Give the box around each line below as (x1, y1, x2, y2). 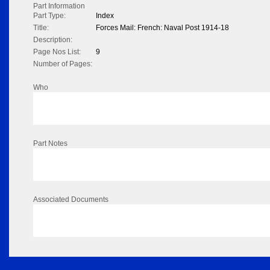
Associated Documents (33, 195, 108, 204)
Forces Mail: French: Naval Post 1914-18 (96, 24, 229, 33)
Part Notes (33, 139, 67, 148)
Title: (33, 24, 49, 33)
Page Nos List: (33, 48, 81, 57)
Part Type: (33, 11, 66, 20)
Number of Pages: (33, 60, 92, 69)
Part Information (33, 2, 85, 11)
